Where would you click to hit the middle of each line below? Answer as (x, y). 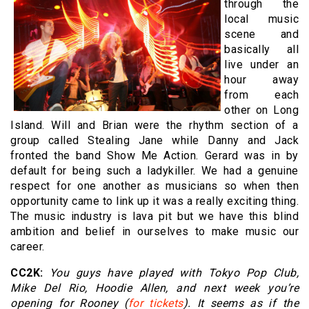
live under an (261, 65)
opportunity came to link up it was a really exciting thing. (154, 201)
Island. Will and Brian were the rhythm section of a (154, 126)
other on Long (261, 110)
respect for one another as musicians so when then (154, 186)
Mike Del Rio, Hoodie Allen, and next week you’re (154, 288)
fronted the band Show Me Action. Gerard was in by (154, 156)
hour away (261, 80)
